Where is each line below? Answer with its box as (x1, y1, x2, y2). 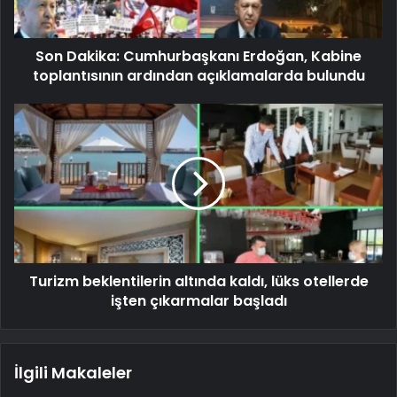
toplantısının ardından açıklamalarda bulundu (32, 65, 365, 86)
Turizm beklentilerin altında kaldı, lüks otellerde (28, 270, 369, 292)
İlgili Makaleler (14, 361, 132, 384)
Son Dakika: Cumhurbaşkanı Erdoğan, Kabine (35, 45, 362, 66)
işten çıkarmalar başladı (110, 290, 287, 311)
